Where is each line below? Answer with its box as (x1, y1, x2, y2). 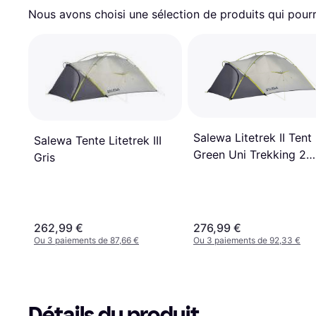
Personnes (193, 164, 248, 179)
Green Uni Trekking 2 (193, 147, 306, 162)
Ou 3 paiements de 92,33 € (193, 235, 300, 246)
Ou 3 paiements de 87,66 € (34, 235, 139, 246)
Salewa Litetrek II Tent (193, 130, 312, 145)
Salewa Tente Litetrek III (34, 133, 162, 147)
